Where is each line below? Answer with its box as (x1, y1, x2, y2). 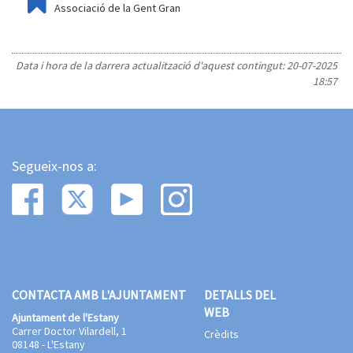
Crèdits (203, 327, 239, 341)
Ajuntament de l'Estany (12, 310, 119, 325)
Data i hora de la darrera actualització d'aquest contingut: (16, 58, 287, 72)
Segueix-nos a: (12, 157, 97, 175)
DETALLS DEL (203, 287, 276, 303)
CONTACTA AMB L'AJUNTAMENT (12, 287, 186, 303)
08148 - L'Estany (12, 337, 85, 351)
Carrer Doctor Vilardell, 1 (12, 324, 127, 338)
